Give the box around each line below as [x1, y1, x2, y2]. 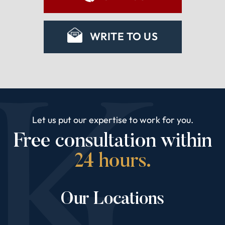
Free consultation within [14, 132, 211, 152]
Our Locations [60, 191, 165, 208]
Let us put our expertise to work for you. [32, 114, 193, 126]
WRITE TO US [89, 30, 158, 43]
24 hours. [74, 152, 151, 172]
